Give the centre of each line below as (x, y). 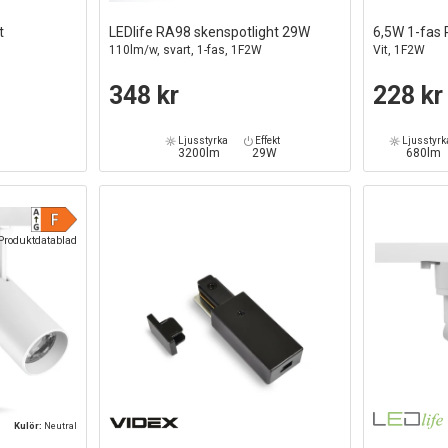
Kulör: (29, 426)
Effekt (266, 140)
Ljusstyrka (201, 140)
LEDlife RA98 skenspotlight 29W (210, 31)
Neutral (61, 426)
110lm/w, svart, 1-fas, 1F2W (186, 49)
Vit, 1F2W (399, 49)
